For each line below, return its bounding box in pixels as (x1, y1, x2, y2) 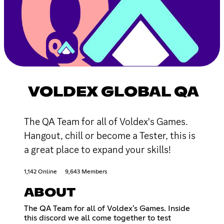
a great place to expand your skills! (24, 142, 171, 156)
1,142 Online (24, 168, 57, 175)
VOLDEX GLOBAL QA (28, 85, 199, 99)
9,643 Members (65, 168, 107, 175)
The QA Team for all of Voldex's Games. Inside (24, 204, 190, 212)
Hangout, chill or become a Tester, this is (24, 128, 195, 142)
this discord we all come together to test (24, 213, 171, 222)
